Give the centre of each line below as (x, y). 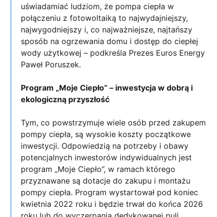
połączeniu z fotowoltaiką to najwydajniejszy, (105, 18)
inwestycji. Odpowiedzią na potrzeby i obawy (105, 146)
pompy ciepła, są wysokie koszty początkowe (106, 134)
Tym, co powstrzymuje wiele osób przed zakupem (114, 122)
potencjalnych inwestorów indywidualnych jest (107, 157)
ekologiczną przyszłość (65, 99)
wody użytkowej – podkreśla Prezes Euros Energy (113, 53)
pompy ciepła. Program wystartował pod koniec (110, 192)
